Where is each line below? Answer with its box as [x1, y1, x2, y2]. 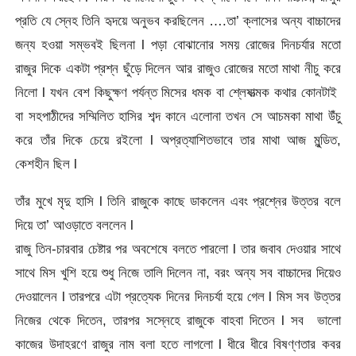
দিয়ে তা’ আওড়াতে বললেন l [15, 216, 134, 233]
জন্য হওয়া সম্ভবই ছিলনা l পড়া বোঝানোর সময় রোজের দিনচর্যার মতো [15, 36, 341, 52]
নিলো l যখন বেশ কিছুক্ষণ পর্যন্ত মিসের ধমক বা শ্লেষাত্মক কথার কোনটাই [15, 83, 341, 100]
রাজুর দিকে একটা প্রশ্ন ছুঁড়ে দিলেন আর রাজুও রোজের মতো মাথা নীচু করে [15, 60, 341, 76]
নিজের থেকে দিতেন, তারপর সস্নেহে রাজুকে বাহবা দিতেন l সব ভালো [15, 311, 341, 328]
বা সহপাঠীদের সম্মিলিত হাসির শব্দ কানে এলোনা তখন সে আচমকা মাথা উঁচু [15, 107, 341, 124]
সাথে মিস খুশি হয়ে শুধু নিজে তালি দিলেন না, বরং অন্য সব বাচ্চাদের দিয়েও [15, 264, 341, 281]
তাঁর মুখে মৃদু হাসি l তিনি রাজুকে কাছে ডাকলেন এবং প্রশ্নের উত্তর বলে [15, 192, 341, 209]
